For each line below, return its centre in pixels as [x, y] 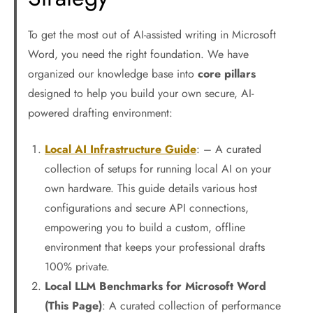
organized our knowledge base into [113, 74]
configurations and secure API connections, [147, 208]
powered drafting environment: [100, 113]
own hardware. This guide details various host [151, 188]
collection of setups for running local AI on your [158, 169]
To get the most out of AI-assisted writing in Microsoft [152, 35]
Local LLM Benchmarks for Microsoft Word [155, 286]
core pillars [227, 74]
